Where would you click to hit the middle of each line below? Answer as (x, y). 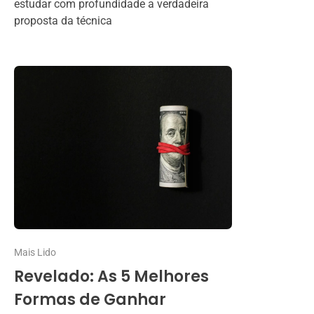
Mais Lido (35, 252)
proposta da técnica (63, 20)
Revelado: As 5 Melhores (111, 277)
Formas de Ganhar (90, 300)
